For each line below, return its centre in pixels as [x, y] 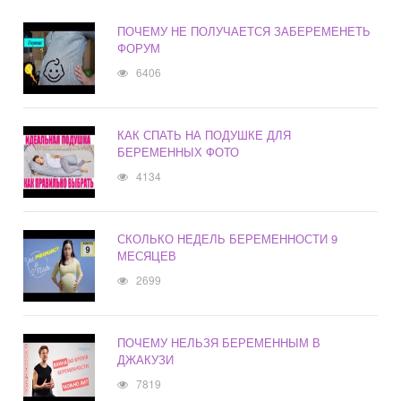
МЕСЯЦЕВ [147, 256]
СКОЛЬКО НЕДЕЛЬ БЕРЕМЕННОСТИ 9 [228, 239]
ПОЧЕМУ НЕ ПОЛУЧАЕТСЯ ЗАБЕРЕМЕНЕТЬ [244, 31]
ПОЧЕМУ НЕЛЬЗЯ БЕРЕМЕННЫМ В [219, 343]
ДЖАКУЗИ [146, 360]
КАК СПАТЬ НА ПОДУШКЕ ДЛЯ [205, 135]
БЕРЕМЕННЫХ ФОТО [179, 152]
